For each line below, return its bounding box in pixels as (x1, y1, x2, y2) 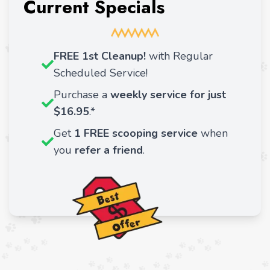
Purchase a (54, 87, 110, 102)
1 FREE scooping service (74, 125, 198, 140)
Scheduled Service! (54, 65, 148, 80)
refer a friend (75, 142, 143, 157)
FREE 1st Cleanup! (54, 48, 146, 63)
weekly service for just (110, 87, 226, 102)
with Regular (146, 48, 213, 63)
